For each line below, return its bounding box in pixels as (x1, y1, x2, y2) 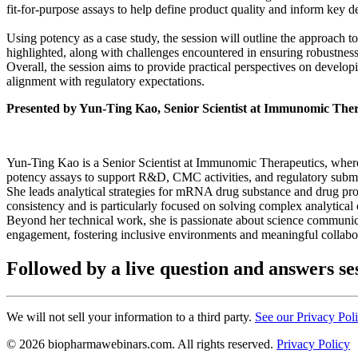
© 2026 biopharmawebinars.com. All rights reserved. (6, 336, 276, 351)
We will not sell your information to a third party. (6, 309, 255, 324)
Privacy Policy (276, 336, 350, 351)
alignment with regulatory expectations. (6, 74, 205, 88)
